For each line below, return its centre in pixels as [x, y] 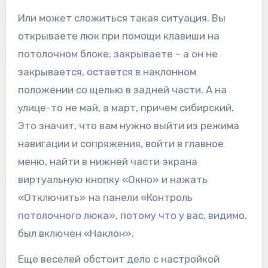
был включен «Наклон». [76, 234]
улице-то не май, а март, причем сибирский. [126, 108]
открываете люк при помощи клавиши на [118, 36]
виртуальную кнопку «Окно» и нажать [112, 180]
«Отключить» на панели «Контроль [105, 198]
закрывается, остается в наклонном [107, 72]
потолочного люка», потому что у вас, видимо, [132, 216]
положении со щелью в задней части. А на [122, 90]
